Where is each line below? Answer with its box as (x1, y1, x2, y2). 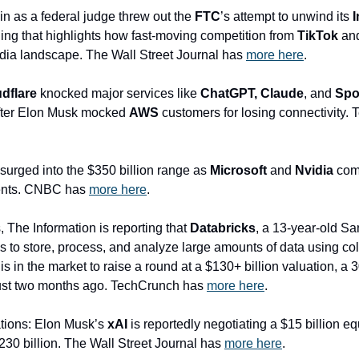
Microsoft (210, 163, 267, 177)
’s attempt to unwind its (220, 10, 353, 23)
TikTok (297, 29, 338, 42)
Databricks (187, 221, 256, 235)
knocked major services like (37, 87, 200, 100)
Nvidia (295, 163, 333, 177)
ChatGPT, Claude (200, 87, 304, 100)
